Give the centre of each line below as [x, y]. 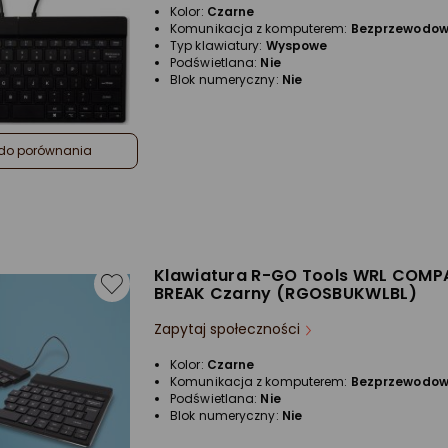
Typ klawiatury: [218, 45]
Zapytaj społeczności [227, 329]
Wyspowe [296, 45]
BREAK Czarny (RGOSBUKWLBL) [285, 293]
